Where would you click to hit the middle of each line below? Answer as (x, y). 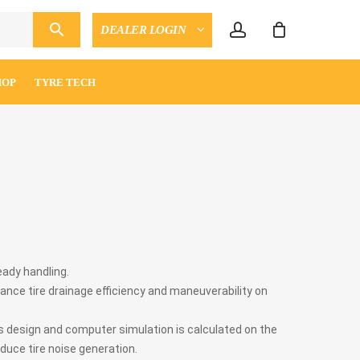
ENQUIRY (329, 45)
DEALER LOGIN (145, 30)
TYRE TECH (65, 82)
